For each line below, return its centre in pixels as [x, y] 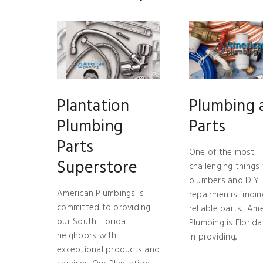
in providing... [213, 237]
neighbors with [87, 236]
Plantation [93, 106]
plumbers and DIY [224, 181]
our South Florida [92, 222]
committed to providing [104, 208]
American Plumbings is [101, 193]
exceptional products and [108, 250]
